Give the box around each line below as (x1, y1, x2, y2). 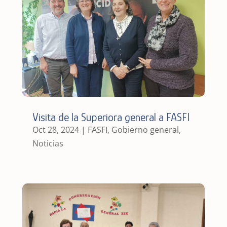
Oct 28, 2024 (32, 124, 79, 135)
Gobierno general (111, 124, 179, 135)
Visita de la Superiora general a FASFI (32, 110, 190, 124)
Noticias (32, 137, 63, 149)
